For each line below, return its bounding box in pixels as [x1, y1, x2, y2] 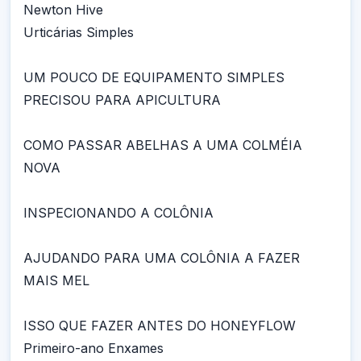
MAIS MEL [23, 272, 89, 288]
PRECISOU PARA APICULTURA [23, 92, 221, 108]
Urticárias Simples [23, 24, 134, 40]
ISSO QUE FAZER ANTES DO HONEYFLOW [23, 317, 296, 334]
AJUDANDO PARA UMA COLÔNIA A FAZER [23, 250, 300, 266]
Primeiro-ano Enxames [23, 340, 164, 356]
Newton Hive [23, 2, 103, 18]
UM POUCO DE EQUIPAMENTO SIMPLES [23, 69, 284, 85]
